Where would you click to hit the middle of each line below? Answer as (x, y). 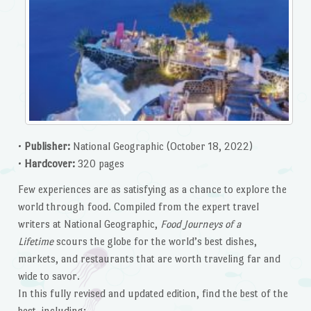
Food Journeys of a (201, 224)
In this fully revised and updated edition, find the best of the (153, 294)
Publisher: (48, 146)
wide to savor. (49, 276)
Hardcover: (51, 163)
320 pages (101, 163)
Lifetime (37, 242)
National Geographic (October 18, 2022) (162, 146)
